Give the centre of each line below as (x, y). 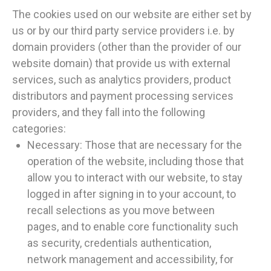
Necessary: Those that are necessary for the (135, 145)
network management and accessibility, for (130, 260)
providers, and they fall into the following (109, 113)
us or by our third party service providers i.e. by (123, 31)
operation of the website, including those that (135, 162)
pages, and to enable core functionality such (133, 227)
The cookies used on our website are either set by (132, 15)
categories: (39, 129)
